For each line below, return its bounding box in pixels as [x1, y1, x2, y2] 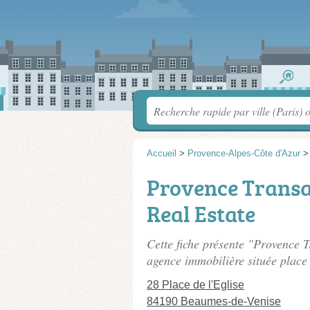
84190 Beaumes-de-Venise [147, 295, 281, 307]
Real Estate [147, 199, 255, 229]
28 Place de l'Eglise [147, 279, 244, 291]
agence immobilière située [147, 252, 280, 268]
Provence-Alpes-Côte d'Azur [188, 148, 300, 158]
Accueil [147, 148, 176, 158]
